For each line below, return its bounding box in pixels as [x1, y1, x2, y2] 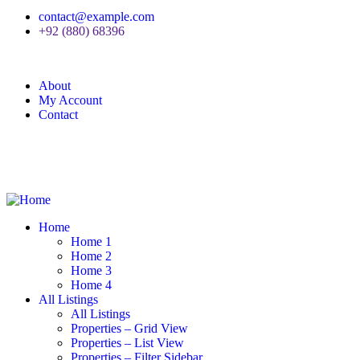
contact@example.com [39, 9, 154, 23]
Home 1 [71, 234, 112, 248]
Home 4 [71, 277, 112, 292]
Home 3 [71, 263, 112, 277]
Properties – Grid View [71, 321, 188, 335]
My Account [39, 92, 102, 107]
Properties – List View [71, 335, 184, 350]
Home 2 [71, 248, 112, 263]
